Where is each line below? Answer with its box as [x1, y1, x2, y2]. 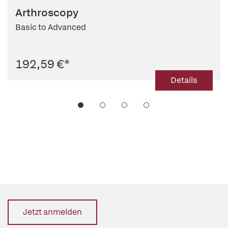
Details [170, 75, 197, 85]
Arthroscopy [15, 6, 78, 19]
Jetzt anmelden [23, 207, 82, 217]
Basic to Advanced [15, 22, 86, 33]
